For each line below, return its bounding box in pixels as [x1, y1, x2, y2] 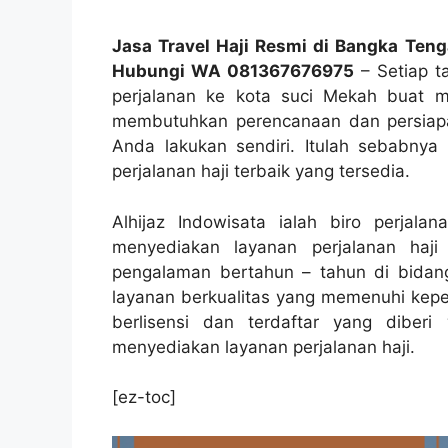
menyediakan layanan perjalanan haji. [112, 336, 415, 357]
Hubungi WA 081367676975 [112, 61, 354, 82]
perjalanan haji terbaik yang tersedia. [112, 161, 410, 182]
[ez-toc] [112, 387, 176, 408]
